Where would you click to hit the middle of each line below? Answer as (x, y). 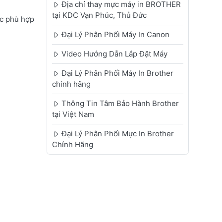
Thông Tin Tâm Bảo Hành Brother (120, 104)
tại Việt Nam (73, 114)
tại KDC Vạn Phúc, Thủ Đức (99, 15)
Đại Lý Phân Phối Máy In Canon (115, 35)
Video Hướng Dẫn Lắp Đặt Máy (114, 54)
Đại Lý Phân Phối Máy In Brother (117, 73)
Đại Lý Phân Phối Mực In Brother (117, 134)
